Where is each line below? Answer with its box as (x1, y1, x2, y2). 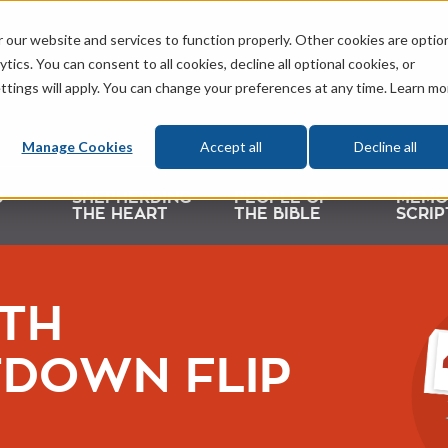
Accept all (200, 138, 262, 156)
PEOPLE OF (234, 190, 330, 207)
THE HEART (72, 206, 169, 223)
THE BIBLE (234, 206, 322, 223)
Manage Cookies (21, 138, 133, 156)
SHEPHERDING (72, 190, 192, 207)
